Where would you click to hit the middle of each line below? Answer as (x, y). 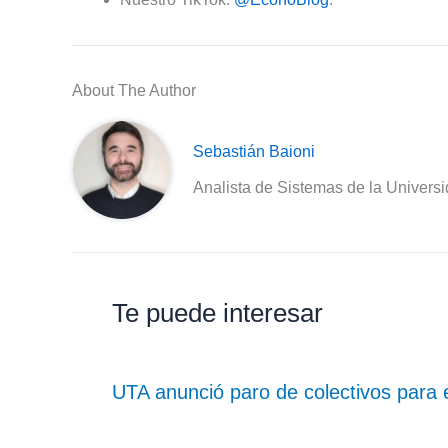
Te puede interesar (217, 312)
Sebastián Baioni (254, 151)
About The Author (134, 90)
